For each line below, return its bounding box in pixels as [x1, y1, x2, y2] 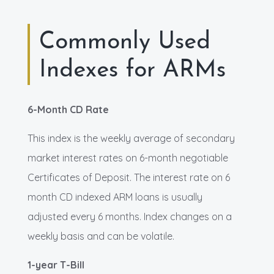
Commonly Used [39, 31, 210, 55]
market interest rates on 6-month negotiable [28, 152, 228, 165]
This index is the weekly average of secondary [28, 132, 235, 145]
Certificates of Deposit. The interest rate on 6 [28, 171, 230, 184]
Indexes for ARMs [39, 59, 226, 83]
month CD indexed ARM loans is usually [28, 191, 202, 204]
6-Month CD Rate [28, 103, 109, 116]
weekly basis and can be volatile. [28, 230, 174, 243]
